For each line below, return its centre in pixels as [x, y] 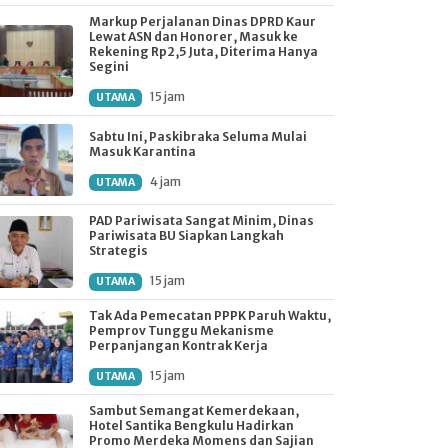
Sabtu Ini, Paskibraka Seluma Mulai [198, 136]
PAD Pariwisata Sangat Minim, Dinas [201, 220]
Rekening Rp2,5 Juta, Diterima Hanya [203, 51]
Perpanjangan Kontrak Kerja [178, 345]
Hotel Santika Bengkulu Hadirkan [191, 425]
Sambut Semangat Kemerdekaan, [194, 410]
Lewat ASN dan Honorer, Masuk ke [193, 36]
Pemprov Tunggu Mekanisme [181, 330]
